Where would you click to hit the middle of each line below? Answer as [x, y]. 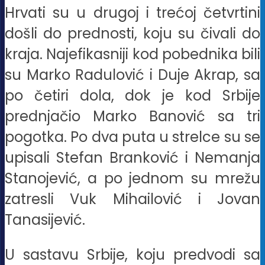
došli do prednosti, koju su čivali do [132, 33]
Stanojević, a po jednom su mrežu [132, 178]
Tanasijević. [45, 219]
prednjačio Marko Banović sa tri [132, 116]
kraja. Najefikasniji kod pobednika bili [132, 54]
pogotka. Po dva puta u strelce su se [132, 137]
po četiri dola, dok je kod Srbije [132, 95]
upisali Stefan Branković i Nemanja [132, 157]
